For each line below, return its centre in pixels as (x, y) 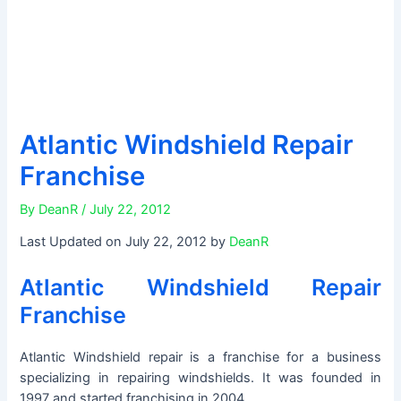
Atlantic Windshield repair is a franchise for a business (200, 357)
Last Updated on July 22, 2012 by (125, 242)
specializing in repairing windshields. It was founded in (200, 377)
